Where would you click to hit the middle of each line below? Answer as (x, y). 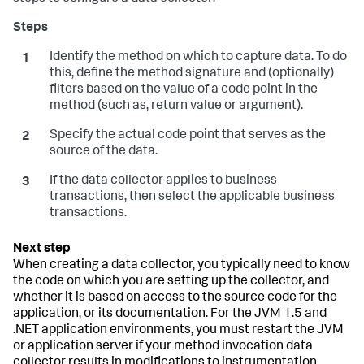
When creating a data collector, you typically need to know (182, 266)
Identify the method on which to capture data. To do (198, 58)
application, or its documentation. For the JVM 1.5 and (170, 314)
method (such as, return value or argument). (176, 106)
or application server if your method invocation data (163, 347)
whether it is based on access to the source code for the (175, 298)
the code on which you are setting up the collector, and (171, 282)
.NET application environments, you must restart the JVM (178, 331)
